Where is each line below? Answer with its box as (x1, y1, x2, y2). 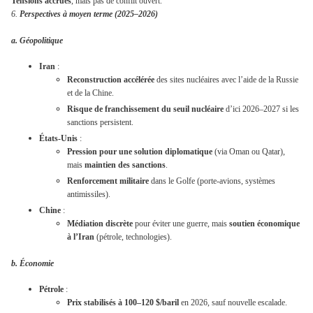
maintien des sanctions (85, 159, 166, 170)
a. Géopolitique (11, 36, 63, 46)
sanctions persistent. (67, 117, 133, 127)
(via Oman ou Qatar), (212, 146, 285, 156)
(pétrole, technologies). (94, 231, 172, 242)
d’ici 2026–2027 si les (224, 103, 299, 114)
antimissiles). (67, 189, 110, 199)
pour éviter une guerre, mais (133, 218, 229, 228)
